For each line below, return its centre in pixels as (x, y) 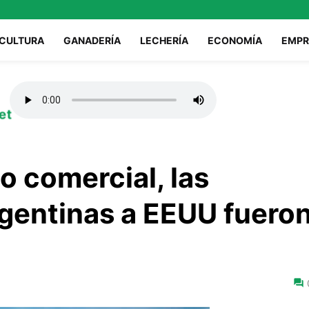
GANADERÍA (92, 40)
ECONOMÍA (235, 40)
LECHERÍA (164, 40)
